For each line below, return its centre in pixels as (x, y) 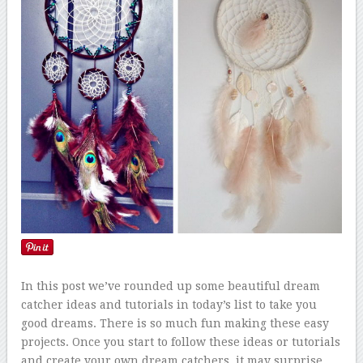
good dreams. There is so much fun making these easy (175, 323)
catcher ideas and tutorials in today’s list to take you (169, 304)
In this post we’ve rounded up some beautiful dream (171, 286)
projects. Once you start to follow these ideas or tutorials (181, 342)
